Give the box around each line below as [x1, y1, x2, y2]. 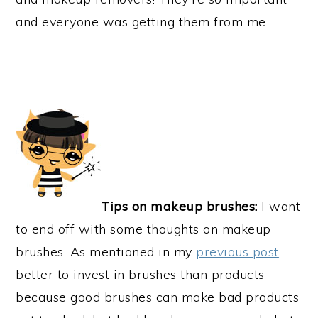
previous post [196, 243, 279, 260]
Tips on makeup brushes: [101, 198, 258, 214]
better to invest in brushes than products [16, 266, 265, 283]
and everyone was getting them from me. [16, 13, 269, 30]
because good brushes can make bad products [16, 289, 300, 305]
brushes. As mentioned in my [16, 243, 197, 260]
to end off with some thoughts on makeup [16, 221, 271, 237]
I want [257, 198, 301, 214]
